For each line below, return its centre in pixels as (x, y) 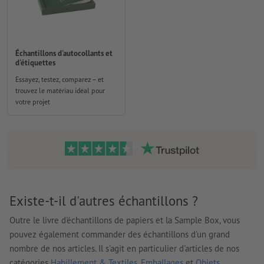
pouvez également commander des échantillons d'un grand (120, 234)
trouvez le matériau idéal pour (60, 90)
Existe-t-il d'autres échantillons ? (104, 201)
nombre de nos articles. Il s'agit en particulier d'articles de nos (124, 248)
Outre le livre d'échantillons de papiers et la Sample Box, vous (125, 220)
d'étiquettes (35, 62)
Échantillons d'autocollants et (64, 53)
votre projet (33, 101)
